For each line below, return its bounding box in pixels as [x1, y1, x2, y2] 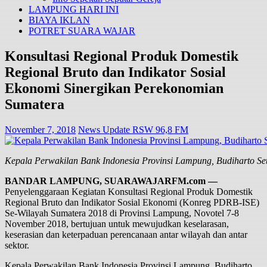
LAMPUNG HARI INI [29, 4, 119, 14]
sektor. [5, 240, 29, 250]
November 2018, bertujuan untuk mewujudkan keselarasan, [5, 218, 229, 229]
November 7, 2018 [5, 124, 76, 135]
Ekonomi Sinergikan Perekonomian [5, 80, 223, 96]
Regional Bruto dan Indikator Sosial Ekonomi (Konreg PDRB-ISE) [5, 197, 259, 207]
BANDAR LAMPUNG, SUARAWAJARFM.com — [5, 175, 218, 186]
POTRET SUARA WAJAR [29, 25, 135, 36]
